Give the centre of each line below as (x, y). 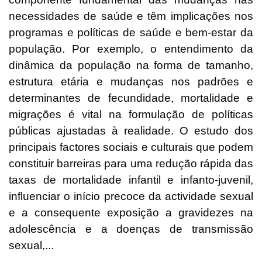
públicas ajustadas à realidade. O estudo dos (131, 131)
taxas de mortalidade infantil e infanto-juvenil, (131, 180)
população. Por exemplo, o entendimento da (131, 49)
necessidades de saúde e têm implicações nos (131, 16)
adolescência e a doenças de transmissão (131, 229)
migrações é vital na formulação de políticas (131, 115)
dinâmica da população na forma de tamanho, (131, 65)
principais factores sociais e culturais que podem (131, 147)
